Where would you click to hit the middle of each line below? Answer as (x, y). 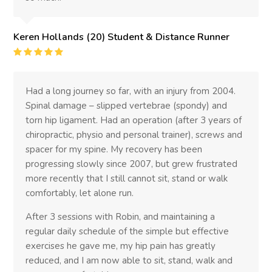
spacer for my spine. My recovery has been (114, 149)
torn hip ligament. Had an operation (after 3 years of (134, 120)
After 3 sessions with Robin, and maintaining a (121, 216)
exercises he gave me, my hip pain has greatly (121, 246)
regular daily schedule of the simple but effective (127, 231)
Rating (79, 52)
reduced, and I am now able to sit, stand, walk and (129, 260)
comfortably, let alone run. (80, 193)
